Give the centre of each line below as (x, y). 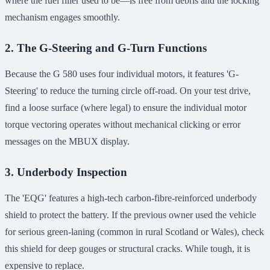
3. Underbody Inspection (66, 172)
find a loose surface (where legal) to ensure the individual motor (126, 108)
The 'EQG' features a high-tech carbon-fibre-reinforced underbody (131, 198)
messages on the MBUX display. (67, 142)
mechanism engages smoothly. (62, 17)
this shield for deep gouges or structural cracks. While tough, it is (127, 249)
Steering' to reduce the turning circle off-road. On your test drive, (128, 91)
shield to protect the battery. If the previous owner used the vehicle (130, 215)
